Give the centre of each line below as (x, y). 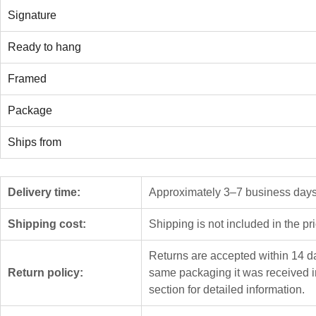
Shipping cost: (47, 224)
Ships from (35, 142)
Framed (27, 78)
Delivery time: (44, 192)
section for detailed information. (227, 289)
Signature (32, 15)
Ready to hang (44, 47)
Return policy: (45, 272)
